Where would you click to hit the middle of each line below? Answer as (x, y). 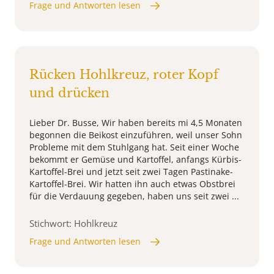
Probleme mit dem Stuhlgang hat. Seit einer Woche (134, 147)
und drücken (69, 93)
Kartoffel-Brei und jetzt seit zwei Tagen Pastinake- (131, 172)
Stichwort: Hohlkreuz (73, 224)
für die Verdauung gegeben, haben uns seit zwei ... (134, 196)
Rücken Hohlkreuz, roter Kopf (124, 75)
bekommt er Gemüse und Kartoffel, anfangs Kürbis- (135, 160)
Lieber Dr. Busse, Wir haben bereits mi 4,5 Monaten (136, 123)
